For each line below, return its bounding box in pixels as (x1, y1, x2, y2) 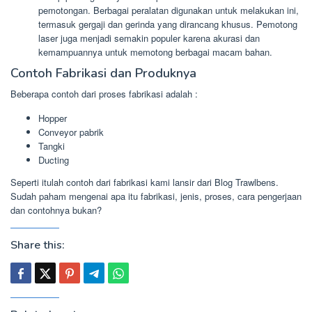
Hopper (38, 111, 67, 125)
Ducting (38, 153, 69, 166)
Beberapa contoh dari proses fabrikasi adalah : (10, 87, 198, 100)
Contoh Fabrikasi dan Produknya (10, 65, 196, 81)
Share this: (10, 237, 65, 253)
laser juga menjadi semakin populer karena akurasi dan (38, 31, 260, 45)
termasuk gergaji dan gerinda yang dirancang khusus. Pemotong (38, 17, 297, 31)
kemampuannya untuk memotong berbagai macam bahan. (38, 45, 272, 58)
